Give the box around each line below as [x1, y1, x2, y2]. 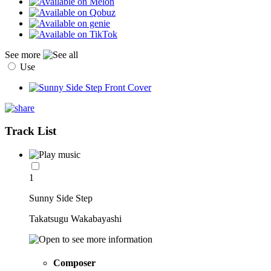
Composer [53, 258, 96, 269]
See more [5, 49, 43, 60]
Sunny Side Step [29, 193, 93, 204]
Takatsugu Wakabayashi [29, 214, 122, 224]
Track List [5, 125, 56, 138]
